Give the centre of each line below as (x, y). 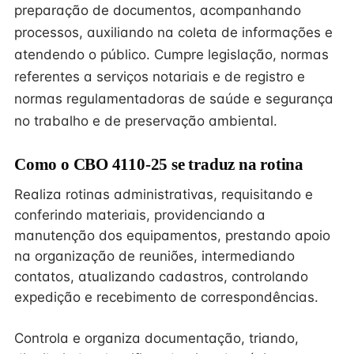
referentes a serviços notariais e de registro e (160, 77)
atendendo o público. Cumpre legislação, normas (171, 55)
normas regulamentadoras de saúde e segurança (174, 99)
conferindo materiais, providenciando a (140, 215)
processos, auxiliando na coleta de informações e (173, 32)
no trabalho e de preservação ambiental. (146, 121)
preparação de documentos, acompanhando (158, 10)
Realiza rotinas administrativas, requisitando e (164, 194)
